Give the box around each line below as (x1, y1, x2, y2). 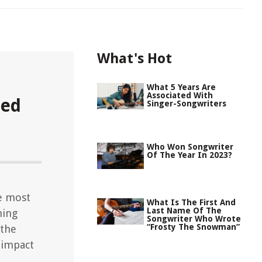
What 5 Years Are (147, 82, 216, 92)
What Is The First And (147, 198, 236, 207)
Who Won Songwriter (147, 142, 233, 151)
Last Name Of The (147, 206, 222, 215)
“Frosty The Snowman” (147, 222, 240, 232)
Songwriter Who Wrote (147, 214, 241, 223)
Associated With (147, 91, 213, 100)
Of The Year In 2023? (147, 150, 232, 160)
